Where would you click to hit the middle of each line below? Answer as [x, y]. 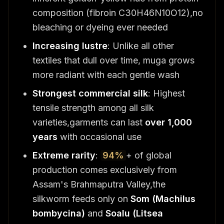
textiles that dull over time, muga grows [113, 60]
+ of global [149, 155]
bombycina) [59, 213]
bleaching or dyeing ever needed [100, 27]
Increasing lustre [70, 45]
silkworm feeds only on [81, 198]
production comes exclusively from [105, 169]
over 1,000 [168, 122]
